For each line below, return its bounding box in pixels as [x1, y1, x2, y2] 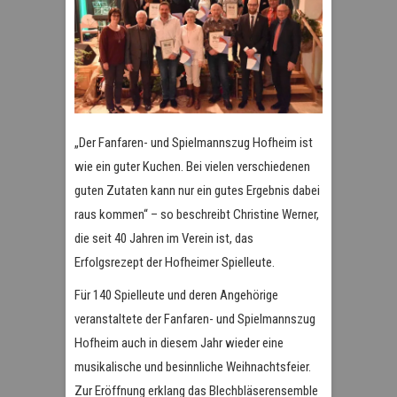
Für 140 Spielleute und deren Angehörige [74, 286, 278, 303]
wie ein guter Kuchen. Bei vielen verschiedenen [74, 158, 310, 175]
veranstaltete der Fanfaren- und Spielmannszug [74, 310, 315, 327]
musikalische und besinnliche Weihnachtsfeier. [74, 358, 311, 375]
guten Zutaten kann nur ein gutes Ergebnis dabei [74, 182, 320, 198]
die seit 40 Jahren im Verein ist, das [74, 230, 253, 246]
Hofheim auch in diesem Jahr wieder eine [74, 334, 284, 351]
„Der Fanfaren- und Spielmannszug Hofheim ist [74, 134, 313, 151]
